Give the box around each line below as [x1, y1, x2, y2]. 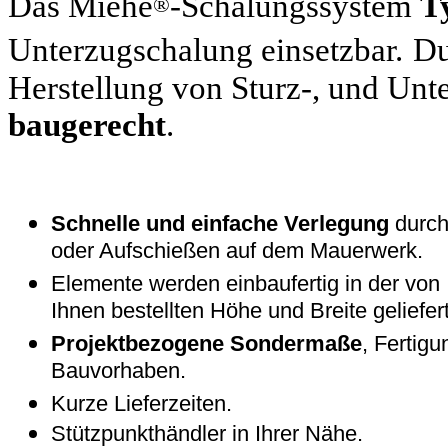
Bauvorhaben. [51, 357, 186, 387]
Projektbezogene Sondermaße [51, 330, 362, 356]
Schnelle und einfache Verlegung [51, 210, 389, 236]
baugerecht [8, 106, 166, 143]
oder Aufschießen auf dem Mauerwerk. [51, 237, 423, 267]
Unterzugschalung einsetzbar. [8, 31, 403, 68]
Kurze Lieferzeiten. [51, 390, 232, 416]
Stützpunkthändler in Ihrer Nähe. [51, 420, 363, 446]
